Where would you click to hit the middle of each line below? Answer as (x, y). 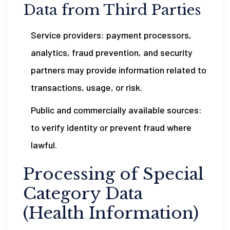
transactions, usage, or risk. (87, 87)
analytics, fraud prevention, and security (112, 52)
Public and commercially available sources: (116, 110)
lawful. (44, 145)
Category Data (83, 194)
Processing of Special (113, 174)
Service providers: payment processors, (111, 35)
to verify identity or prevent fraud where (111, 127)
